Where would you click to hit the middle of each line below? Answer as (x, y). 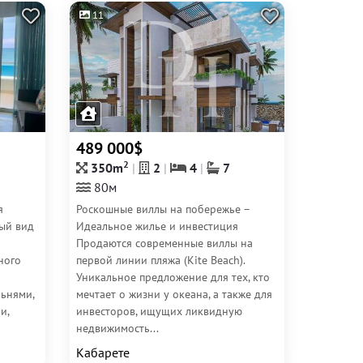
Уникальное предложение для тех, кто (173, 277)
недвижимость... (117, 328)
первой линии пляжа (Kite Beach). (160, 260)
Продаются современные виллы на (164, 243)
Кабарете (103, 352)
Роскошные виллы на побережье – (163, 209)
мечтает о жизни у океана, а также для (174, 294)
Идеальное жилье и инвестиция (157, 226)
